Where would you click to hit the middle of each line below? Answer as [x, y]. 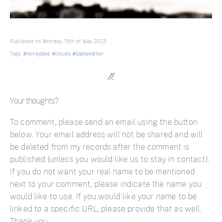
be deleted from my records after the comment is [100, 147]
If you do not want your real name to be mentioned [102, 171]
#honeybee [37, 54]
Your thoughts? [34, 101]
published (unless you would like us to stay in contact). [110, 159]
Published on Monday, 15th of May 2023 [58, 41]
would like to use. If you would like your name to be [104, 196]
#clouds [61, 54]
